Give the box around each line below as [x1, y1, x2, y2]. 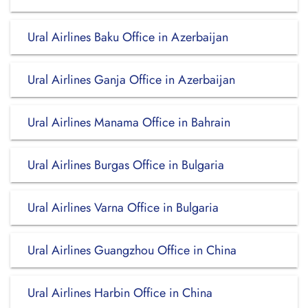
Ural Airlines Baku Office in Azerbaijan [27, 28, 228, 46]
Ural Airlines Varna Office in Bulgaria [27, 199, 219, 217]
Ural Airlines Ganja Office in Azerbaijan [27, 71, 235, 89]
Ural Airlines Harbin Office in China [27, 284, 212, 302]
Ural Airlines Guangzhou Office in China [27, 241, 236, 259]
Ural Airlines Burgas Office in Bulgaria [27, 156, 224, 174]
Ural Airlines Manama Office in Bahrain [27, 113, 230, 131]
